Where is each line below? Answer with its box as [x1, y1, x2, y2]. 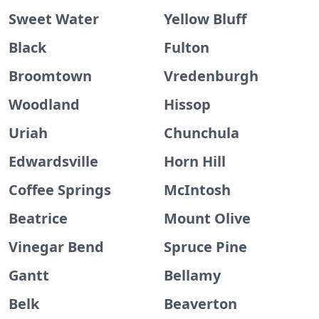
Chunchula [164, 123, 239, 142]
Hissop [164, 95, 211, 114]
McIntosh [164, 180, 231, 199]
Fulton [164, 38, 209, 57]
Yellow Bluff [164, 9, 246, 28]
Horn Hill [164, 152, 226, 171]
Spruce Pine [164, 237, 247, 256]
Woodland [9, 95, 80, 114]
